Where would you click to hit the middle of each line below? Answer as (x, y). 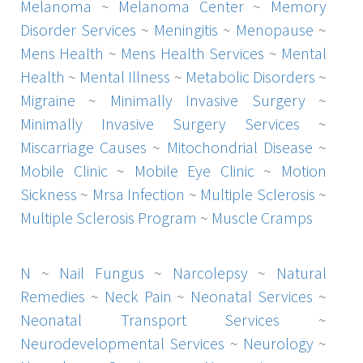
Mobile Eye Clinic (194, 170)
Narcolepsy (210, 272)
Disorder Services (78, 29)
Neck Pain (138, 296)
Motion (304, 170)
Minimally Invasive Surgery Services (160, 123)
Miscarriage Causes (84, 147)
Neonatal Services (252, 296)
